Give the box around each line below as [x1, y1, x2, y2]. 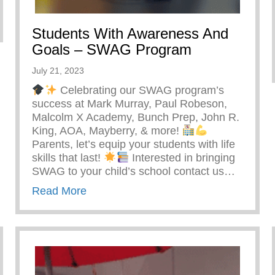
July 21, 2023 [32, 66, 84, 76]
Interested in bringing [129, 152, 235, 165]
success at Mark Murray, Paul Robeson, [32, 98, 227, 110]
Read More [32, 185, 87, 198]
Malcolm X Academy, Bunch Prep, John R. [32, 111, 239, 124]
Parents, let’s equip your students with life [32, 138, 235, 151]
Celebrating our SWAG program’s [57, 84, 224, 97]
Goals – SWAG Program [32, 41, 192, 58]
